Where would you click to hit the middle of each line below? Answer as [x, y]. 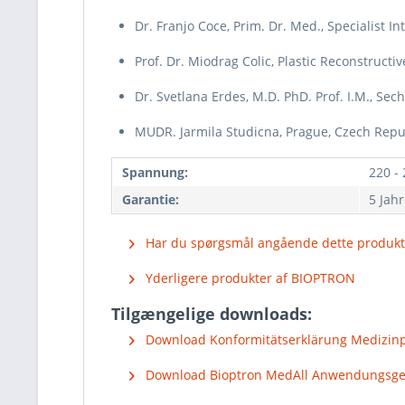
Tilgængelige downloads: [212, 314]
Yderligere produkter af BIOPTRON [249, 278]
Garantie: [151, 199]
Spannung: [155, 172]
